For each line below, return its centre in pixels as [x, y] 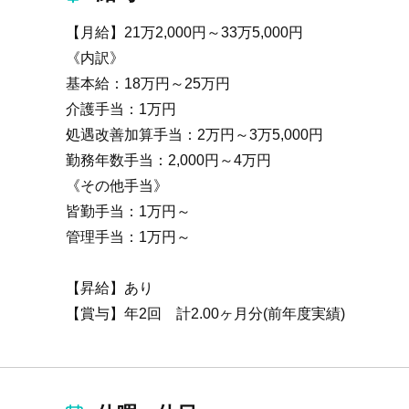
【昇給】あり [110, 288]
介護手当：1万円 [121, 109]
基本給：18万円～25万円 [148, 84]
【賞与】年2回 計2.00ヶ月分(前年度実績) [205, 314]
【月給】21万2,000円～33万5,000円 [184, 32]
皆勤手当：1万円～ [128, 211]
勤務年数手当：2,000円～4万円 [168, 160]
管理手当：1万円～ [128, 237]
